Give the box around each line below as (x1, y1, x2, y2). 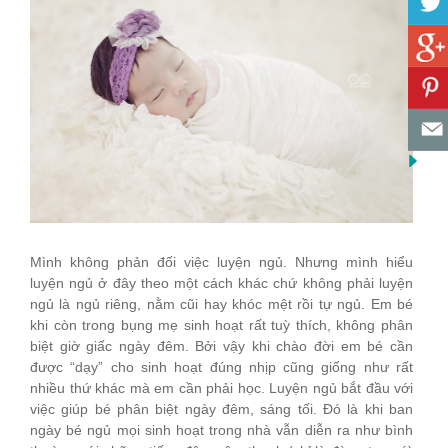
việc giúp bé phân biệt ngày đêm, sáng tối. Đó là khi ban (30, 400, 413, 417)
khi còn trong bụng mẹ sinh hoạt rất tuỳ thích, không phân (30, 316, 413, 333)
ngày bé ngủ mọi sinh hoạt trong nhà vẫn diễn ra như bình (30, 421, 413, 438)
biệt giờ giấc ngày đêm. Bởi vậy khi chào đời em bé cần (30, 337, 413, 354)
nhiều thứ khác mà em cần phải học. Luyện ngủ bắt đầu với (30, 379, 413, 396)
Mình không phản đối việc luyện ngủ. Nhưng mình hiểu (30, 253, 413, 270)
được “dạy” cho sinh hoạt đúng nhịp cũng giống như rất (30, 358, 413, 375)
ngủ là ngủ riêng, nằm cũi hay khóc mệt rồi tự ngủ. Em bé (30, 295, 413, 312)
